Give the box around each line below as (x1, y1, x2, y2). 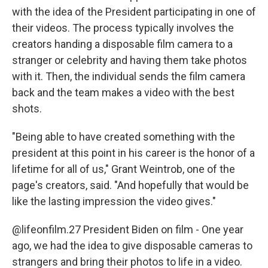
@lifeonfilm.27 (12, 223, 81, 236)
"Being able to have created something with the (12, 130, 235, 143)
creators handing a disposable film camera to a (12, 37, 233, 50)
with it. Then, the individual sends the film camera (12, 69, 245, 83)
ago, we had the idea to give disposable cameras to (12, 239, 252, 252)
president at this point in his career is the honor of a (12, 146, 255, 159)
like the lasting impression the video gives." (12, 194, 216, 208)
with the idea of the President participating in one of (12, 5, 256, 18)
